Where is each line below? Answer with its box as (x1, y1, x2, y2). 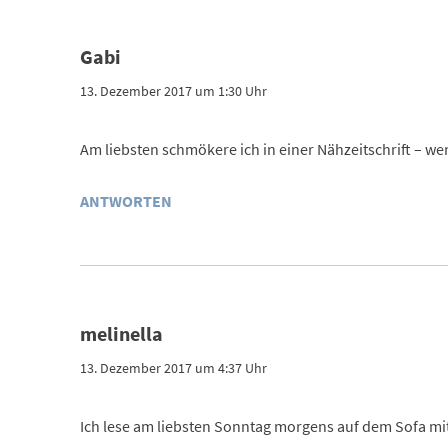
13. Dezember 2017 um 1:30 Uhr (79, 81, 267, 100)
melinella (79, 320, 163, 346)
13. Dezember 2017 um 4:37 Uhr (79, 358, 267, 377)
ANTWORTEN (79, 190, 172, 211)
